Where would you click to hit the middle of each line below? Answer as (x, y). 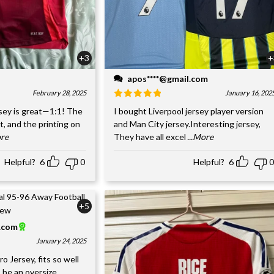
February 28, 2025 (59, 92)
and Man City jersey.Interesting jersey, (187, 124)
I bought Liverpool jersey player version (188, 111)
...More (200, 136)
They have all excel (150, 136)
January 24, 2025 (61, 240)
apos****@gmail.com (167, 78)
